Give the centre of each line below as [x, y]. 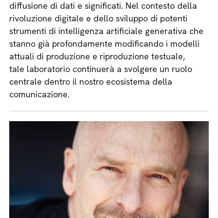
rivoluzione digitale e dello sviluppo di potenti [99, 18]
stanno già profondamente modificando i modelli [105, 44]
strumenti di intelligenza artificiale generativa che [107, 31]
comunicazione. [40, 94]
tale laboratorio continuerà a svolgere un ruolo [101, 69]
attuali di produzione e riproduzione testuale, [97, 56]
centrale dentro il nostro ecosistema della [91, 82]
